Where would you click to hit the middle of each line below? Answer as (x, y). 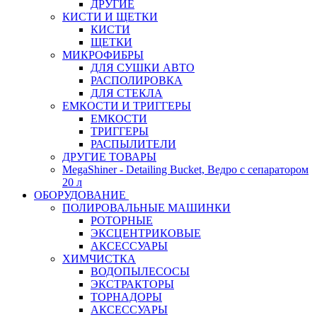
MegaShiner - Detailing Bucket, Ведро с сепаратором (185, 169)
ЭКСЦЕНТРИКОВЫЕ (146, 233)
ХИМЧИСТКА (99, 259)
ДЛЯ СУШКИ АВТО (143, 68)
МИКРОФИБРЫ (103, 55)
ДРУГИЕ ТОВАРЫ (109, 157)
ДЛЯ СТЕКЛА (127, 93)
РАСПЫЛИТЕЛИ (133, 144)
